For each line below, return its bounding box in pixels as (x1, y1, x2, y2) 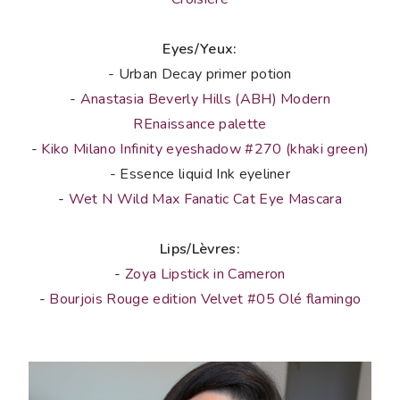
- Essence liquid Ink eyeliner (109, 163, 291, 184)
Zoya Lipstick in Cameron (124, 263, 286, 284)
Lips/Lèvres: (160, 238, 240, 259)
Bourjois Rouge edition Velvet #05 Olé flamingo (49, 288, 362, 309)
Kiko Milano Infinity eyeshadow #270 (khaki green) (41, 138, 370, 159)
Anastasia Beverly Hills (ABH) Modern (79, 88, 331, 109)
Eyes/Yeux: (162, 38, 237, 59)
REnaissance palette (133, 113, 267, 134)
